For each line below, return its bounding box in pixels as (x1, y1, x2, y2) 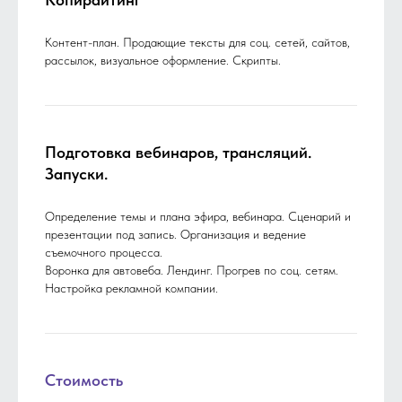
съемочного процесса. (45, 245, 162, 260)
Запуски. (45, 164, 108, 184)
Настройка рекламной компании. (45, 281, 218, 296)
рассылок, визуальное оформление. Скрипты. (45, 53, 281, 68)
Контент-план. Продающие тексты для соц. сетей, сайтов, (45, 35, 350, 50)
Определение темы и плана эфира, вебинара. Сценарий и (45, 209, 351, 224)
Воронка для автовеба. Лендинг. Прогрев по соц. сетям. (45, 263, 338, 278)
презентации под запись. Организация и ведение (45, 227, 306, 242)
